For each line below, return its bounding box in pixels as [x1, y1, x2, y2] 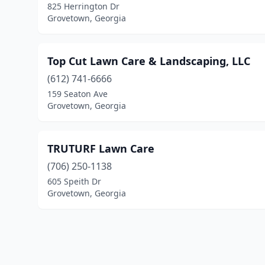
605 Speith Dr [47, 176, 101, 187]
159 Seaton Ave [47, 88, 108, 99]
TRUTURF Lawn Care [47, 141, 154, 156]
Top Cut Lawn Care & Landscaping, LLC [47, 54, 250, 68]
